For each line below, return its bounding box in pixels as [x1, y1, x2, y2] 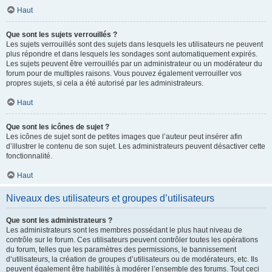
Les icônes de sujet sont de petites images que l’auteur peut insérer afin [6, 132, 242, 141]
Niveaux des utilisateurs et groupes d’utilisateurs [6, 193, 214, 203]
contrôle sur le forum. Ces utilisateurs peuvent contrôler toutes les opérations [6, 236, 258, 244]
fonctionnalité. [6, 152, 52, 160]
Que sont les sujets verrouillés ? [6, 30, 117, 39]
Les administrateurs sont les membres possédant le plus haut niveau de [6, 226, 242, 234]
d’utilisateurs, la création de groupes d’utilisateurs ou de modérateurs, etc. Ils [6, 255, 258, 263]
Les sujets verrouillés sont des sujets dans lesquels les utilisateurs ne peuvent [6, 40, 263, 49]
